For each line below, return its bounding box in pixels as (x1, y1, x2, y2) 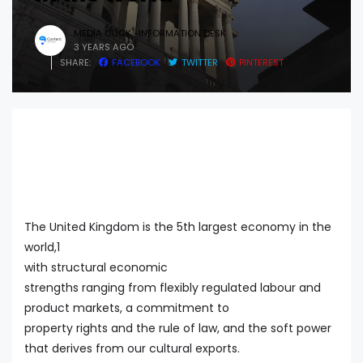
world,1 (24, 239, 60, 256)
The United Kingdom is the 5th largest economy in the (24, 219, 331, 236)
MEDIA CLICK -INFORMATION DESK (74, 26, 226, 40)
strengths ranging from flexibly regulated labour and (24, 280, 321, 297)
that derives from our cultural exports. (24, 340, 240, 357)
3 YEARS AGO (74, 40, 134, 53)
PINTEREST (239, 55, 284, 69)
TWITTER (181, 55, 218, 69)
